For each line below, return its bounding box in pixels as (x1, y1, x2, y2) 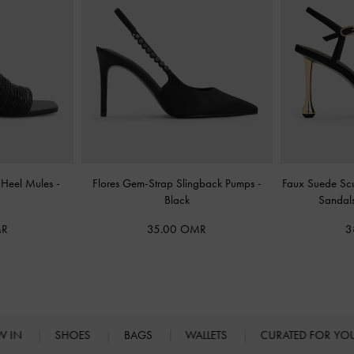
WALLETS (185, 327, 231, 342)
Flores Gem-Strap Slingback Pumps (92, 176, 258, 190)
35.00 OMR (147, 222, 207, 236)
